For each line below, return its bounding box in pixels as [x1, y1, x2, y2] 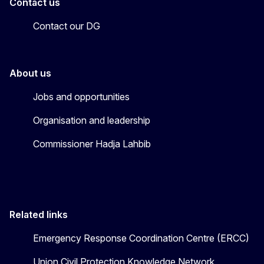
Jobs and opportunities [33, 91, 130, 103]
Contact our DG [33, 20, 100, 32]
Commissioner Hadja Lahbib [33, 138, 151, 150]
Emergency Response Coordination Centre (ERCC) [33, 232, 249, 245]
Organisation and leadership [33, 114, 150, 127]
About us [9, 67, 51, 80]
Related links [9, 209, 68, 221]
